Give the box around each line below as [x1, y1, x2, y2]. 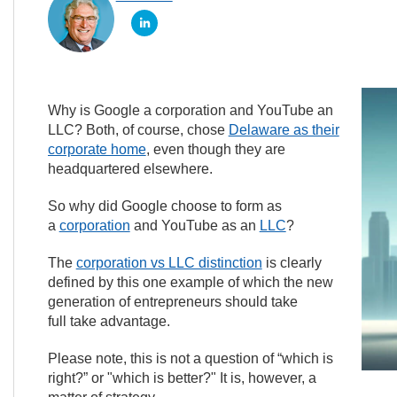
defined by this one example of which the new [47, 275, 333, 290]
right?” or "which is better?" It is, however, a [47, 370, 316, 385]
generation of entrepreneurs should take [47, 294, 298, 309]
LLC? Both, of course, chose [47, 122, 229, 137]
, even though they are [145, 142, 285, 157]
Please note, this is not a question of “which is [47, 351, 333, 366]
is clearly [261, 255, 322, 270]
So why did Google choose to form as [47, 198, 282, 214]
